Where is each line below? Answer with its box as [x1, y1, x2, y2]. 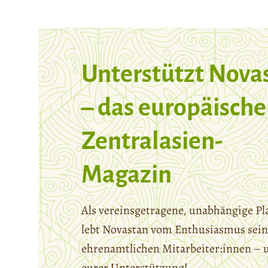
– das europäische [81, 95, 266, 121]
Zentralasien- [81, 128, 223, 155]
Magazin [81, 162, 172, 188]
